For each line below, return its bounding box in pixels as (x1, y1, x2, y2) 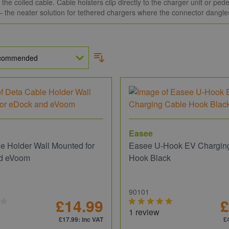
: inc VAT (78, 215, 103, 224)
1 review (128, 206, 159, 218)
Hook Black (128, 152, 171, 164)
